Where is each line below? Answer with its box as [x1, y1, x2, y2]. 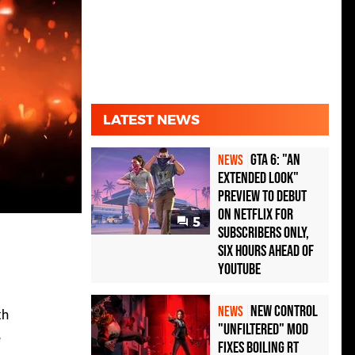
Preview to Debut [218, 187, 307, 207]
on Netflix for [218, 205, 293, 225]
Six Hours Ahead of [218, 242, 314, 261]
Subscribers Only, [218, 223, 309, 243]
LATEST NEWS [103, 112, 200, 128]
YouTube [218, 260, 261, 280]
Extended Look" [218, 169, 299, 189]
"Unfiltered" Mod [218, 320, 308, 340]
